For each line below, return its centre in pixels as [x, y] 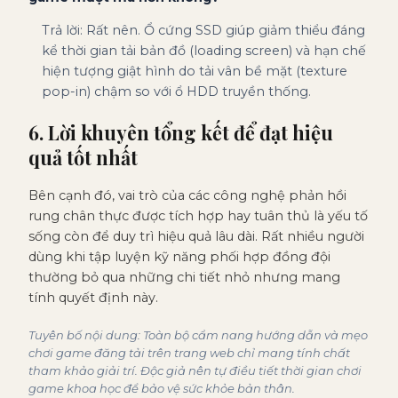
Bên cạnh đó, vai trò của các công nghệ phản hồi [187, 196]
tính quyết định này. [93, 298]
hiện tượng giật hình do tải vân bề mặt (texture [195, 72]
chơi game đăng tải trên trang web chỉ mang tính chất [189, 353]
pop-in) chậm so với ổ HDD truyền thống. [176, 92]
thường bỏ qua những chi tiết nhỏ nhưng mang [184, 278]
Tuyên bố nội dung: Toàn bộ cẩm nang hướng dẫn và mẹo [198, 335]
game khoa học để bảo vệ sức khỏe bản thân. [162, 389]
